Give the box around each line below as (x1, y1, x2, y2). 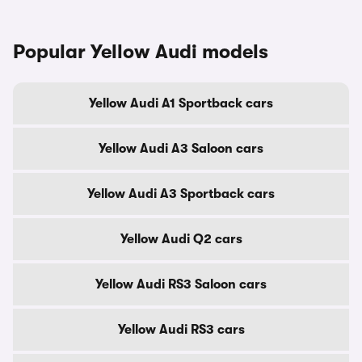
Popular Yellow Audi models (13, 40, 268, 63)
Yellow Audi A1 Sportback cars (89, 96, 273, 111)
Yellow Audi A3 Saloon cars (99, 141, 263, 156)
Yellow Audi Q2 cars (120, 232, 242, 246)
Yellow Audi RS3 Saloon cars (95, 277, 267, 292)
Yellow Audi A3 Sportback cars (87, 187, 275, 201)
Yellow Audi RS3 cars (117, 322, 245, 337)
